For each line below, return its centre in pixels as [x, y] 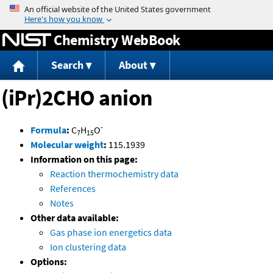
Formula [48, 130]
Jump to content [136, 9]
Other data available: [75, 218]
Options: [49, 262]
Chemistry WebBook [117, 40]
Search [67, 65]
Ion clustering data [88, 247]
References [73, 189]
